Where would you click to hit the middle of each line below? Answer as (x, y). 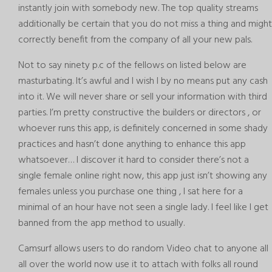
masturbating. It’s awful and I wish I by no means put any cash (143, 81)
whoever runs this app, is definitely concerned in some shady (143, 129)
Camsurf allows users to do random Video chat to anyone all (143, 249)
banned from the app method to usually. (101, 223)
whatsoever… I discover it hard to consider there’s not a (134, 160)
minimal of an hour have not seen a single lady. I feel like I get (143, 208)
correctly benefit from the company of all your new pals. (135, 40)
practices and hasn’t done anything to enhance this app (132, 144)
